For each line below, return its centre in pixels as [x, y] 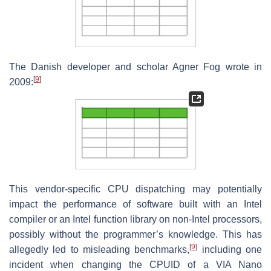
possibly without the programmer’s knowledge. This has [135, 234]
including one [230, 249]
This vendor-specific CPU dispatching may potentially [135, 189]
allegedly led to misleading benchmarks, [100, 249]
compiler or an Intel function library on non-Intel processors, [135, 219]
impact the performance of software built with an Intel [135, 204]
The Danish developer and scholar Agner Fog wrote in [135, 67]
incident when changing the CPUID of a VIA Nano [135, 264]
